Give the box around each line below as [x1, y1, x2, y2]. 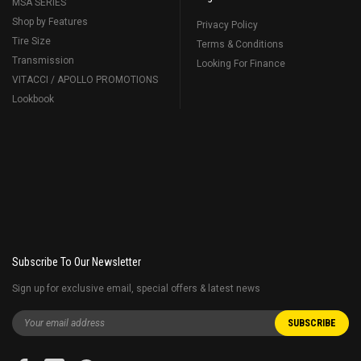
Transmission [12, 54, 74, 66]
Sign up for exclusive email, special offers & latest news [12, 282, 260, 294]
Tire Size [12, 35, 51, 47]
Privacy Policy [197, 19, 258, 31]
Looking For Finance [197, 57, 285, 69]
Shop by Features [12, 15, 88, 27]
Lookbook [12, 93, 54, 105]
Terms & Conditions [197, 38, 284, 50]
